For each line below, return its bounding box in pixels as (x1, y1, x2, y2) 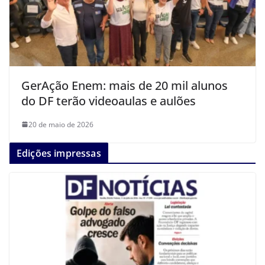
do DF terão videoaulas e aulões (21, 92, 196, 109)
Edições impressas (17, 146, 101, 160)
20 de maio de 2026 (28, 119, 93, 130)
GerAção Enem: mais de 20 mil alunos (21, 77, 228, 93)
